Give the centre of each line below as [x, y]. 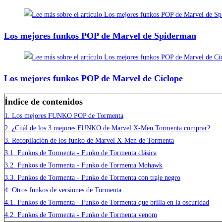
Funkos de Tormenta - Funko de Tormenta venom [87, 215]
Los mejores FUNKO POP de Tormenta [68, 115]
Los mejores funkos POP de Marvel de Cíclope [93, 78]
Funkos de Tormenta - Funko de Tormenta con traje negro [99, 177]
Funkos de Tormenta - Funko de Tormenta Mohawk [90, 165]
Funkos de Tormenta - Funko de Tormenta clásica [87, 153]
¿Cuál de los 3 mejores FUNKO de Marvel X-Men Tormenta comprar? [111, 128]
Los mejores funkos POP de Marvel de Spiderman [100, 35]
